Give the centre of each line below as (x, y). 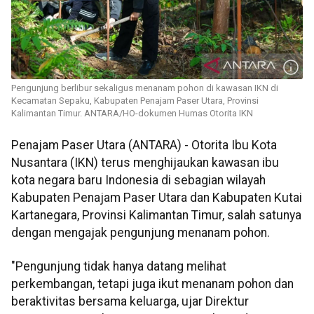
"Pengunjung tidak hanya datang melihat (119, 266)
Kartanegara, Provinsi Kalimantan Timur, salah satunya (156, 216)
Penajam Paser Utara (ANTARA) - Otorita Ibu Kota (144, 145)
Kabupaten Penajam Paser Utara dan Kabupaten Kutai (157, 198)
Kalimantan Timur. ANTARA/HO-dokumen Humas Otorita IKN (132, 114)
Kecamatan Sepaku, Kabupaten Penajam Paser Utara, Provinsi (135, 101)
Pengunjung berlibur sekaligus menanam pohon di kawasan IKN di (145, 88)
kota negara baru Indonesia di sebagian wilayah (138, 180)
